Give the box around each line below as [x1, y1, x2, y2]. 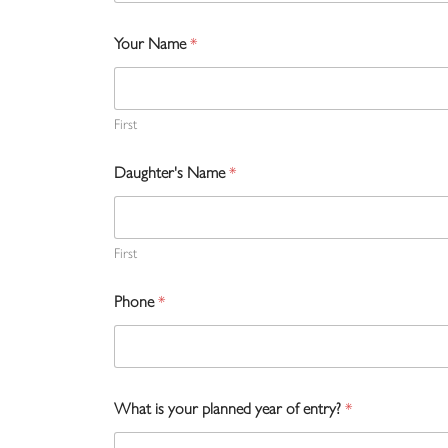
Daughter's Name [114, 159, 229, 183]
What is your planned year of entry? [114, 395, 345, 419]
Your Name [114, 30, 190, 54]
